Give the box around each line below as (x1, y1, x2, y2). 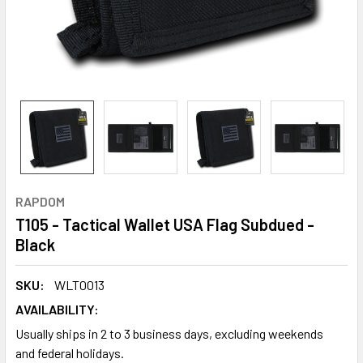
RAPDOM (15, 194, 65, 209)
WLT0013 (54, 277, 105, 293)
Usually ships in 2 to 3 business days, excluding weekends (15, 326, 323, 341)
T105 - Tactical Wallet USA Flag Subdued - (15, 215, 314, 234)
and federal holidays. (15, 345, 124, 361)
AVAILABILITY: (15, 301, 99, 317)
